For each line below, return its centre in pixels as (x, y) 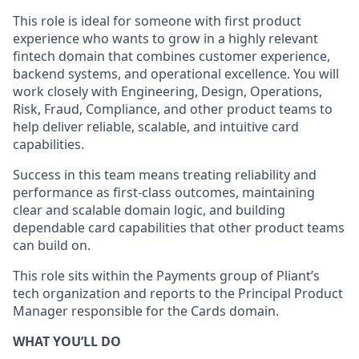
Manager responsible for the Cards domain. (146, 311)
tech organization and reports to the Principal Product (178, 293)
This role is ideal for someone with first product (157, 21)
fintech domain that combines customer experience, (171, 56)
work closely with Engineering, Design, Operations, (167, 91)
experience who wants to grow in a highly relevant (165, 38)
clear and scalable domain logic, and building (149, 210)
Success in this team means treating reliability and (165, 175)
